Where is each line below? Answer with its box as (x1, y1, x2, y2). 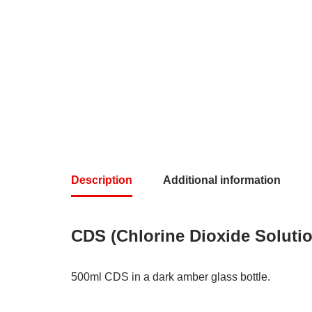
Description (71, 174, 132, 186)
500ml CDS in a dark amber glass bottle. (71, 271, 270, 283)
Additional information (163, 174, 281, 186)
